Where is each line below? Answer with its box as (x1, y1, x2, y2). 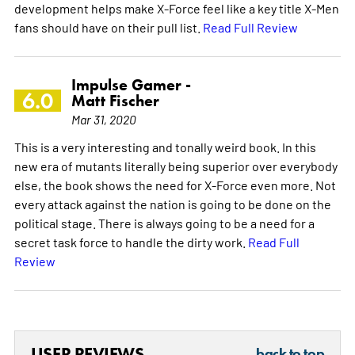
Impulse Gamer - (71, 74, 191, 94)
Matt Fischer (71, 90, 159, 110)
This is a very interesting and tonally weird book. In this (13, 138, 316, 155)
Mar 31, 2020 (71, 110, 136, 127)
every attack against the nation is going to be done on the (13, 195, 331, 212)
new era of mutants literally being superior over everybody (13, 157, 338, 174)
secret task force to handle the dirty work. (13, 233, 248, 250)
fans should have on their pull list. (13, 18, 203, 35)
